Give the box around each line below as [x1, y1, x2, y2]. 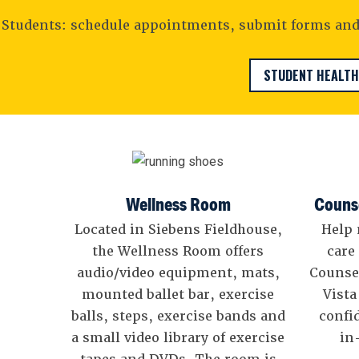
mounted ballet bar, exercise [82, 286, 274, 304]
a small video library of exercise [71, 329, 284, 347]
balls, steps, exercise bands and [71, 308, 285, 325]
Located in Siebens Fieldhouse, [74, 221, 282, 239]
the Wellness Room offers [92, 243, 264, 260]
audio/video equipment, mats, [76, 264, 280, 282]
